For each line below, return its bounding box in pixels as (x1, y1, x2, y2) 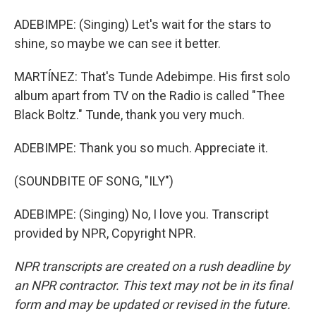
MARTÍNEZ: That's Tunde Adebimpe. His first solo (14, 69, 290, 84)
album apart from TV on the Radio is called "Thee (14, 88, 285, 103)
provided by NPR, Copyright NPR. (14, 226, 196, 241)
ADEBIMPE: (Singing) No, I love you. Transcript (14, 207, 269, 221)
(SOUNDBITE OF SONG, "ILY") (14, 174, 174, 188)
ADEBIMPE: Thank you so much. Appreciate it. (14, 140, 268, 155)
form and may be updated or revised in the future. (14, 297, 291, 312)
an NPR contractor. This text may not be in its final (14, 278, 292, 293)
